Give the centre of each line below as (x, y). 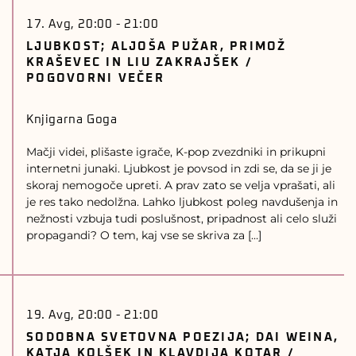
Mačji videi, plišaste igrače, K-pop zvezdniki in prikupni (176, 152)
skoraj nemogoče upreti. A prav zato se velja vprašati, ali (181, 185)
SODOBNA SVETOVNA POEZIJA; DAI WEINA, (182, 337)
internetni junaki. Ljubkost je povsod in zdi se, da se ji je (179, 168)
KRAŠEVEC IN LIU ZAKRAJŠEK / (139, 62)
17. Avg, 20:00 (70, 24)
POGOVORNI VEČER (95, 78)
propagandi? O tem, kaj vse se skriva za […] (144, 235)
